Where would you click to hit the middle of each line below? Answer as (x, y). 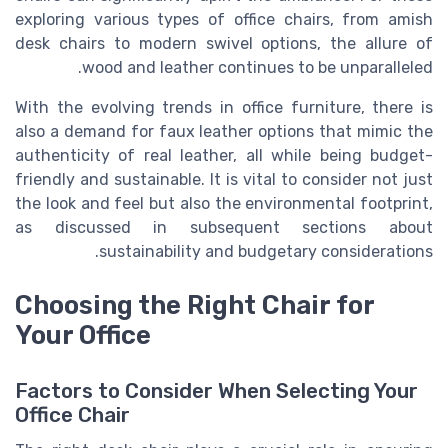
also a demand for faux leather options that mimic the (224, 132)
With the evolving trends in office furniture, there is (224, 108)
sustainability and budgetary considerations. (266, 252)
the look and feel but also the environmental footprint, (224, 204)
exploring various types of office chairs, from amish (224, 20)
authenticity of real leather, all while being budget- (224, 156)
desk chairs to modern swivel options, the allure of (224, 44)
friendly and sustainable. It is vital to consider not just (224, 180)
